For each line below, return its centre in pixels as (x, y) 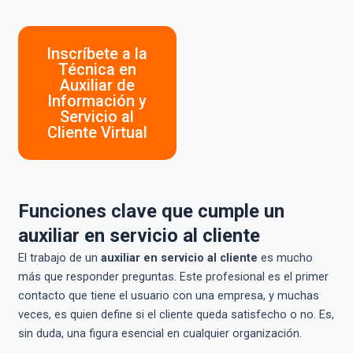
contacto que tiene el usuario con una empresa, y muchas (168, 295)
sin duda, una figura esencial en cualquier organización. (160, 333)
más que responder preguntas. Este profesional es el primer (173, 276)
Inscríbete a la (97, 53)
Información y (97, 100)
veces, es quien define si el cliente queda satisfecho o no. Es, (176, 314)
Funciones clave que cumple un (151, 211)
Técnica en (97, 69)
